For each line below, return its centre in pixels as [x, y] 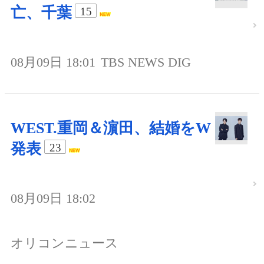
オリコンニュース [65, 243]
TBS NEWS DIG [146, 62]
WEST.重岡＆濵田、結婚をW [111, 128]
